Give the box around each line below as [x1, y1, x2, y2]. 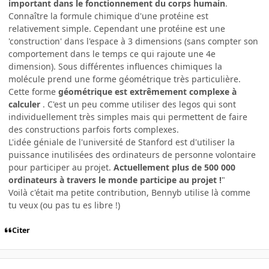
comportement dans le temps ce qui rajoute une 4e [8, 47, 216, 59]
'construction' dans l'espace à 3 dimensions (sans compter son [8, 35, 258, 47]
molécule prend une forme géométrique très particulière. [8, 73, 241, 85]
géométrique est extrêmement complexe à [58, 85, 237, 97]
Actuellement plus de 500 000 [113, 161, 235, 173]
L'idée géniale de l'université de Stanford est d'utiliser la [8, 136, 235, 148]
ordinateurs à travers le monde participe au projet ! [8, 174, 222, 186]
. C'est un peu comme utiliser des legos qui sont [43, 98, 236, 110]
